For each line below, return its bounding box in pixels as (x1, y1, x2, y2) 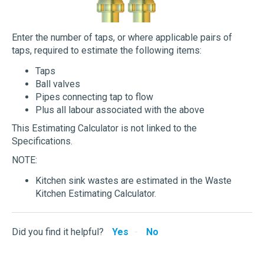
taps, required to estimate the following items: (12, 45, 202, 57)
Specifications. (12, 136, 72, 147)
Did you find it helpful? (12, 226, 104, 237)
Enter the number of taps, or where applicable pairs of (12, 32, 232, 44)
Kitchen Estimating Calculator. (35, 188, 156, 200)
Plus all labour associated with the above (35, 104, 204, 116)
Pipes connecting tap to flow (35, 91, 153, 103)
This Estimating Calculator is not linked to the (12, 123, 197, 134)
